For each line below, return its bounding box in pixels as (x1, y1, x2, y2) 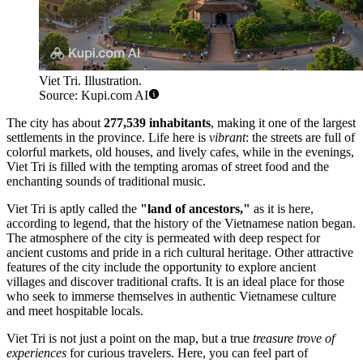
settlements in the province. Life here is (6, 130, 209, 144)
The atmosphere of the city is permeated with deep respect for (6, 230, 320, 245)
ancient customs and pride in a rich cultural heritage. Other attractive (6, 245, 353, 259)
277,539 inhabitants (104, 115, 211, 130)
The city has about (6, 115, 104, 130)
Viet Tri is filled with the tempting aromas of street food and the (6, 159, 329, 173)
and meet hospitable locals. (6, 303, 143, 318)
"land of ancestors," (140, 201, 250, 216)
